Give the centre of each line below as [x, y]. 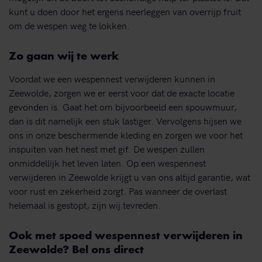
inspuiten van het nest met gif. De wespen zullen [107, 148]
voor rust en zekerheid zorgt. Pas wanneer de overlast [118, 190]
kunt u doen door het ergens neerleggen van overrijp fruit [125, 11]
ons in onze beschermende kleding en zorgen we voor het [126, 134]
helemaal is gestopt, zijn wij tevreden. [85, 204]
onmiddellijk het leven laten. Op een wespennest [107, 162]
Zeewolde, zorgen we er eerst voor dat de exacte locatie [122, 92]
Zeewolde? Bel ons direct [76, 250]
